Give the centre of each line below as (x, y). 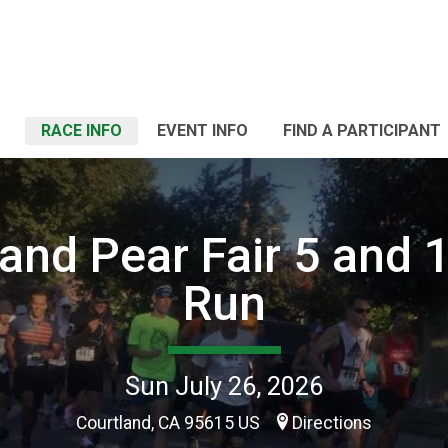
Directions (332, 422)
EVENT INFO (202, 130)
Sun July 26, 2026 (224, 385)
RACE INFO (81, 130)
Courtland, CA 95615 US (170, 422)
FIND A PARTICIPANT (362, 130)
